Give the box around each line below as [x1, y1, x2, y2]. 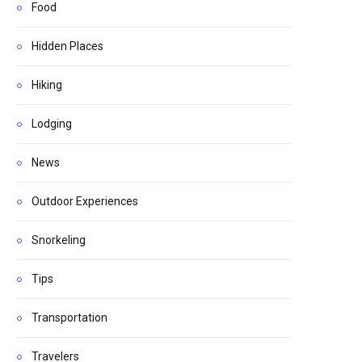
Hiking [32, 78, 62, 91]
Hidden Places [32, 40, 103, 53]
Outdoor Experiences [32, 195, 138, 208]
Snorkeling [32, 234, 86, 246]
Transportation [32, 311, 107, 324]
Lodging [32, 117, 72, 130]
